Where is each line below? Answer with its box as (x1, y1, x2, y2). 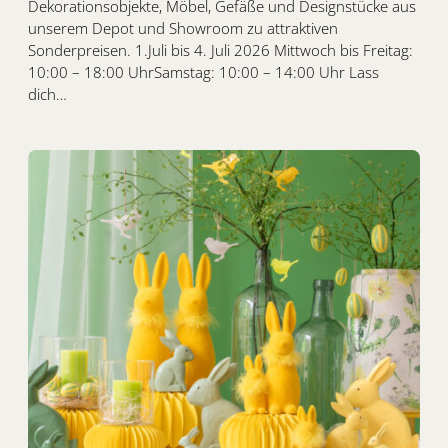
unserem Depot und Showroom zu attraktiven (28, 18, 338, 39)
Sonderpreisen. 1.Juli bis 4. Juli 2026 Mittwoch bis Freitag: (28, 40, 413, 61)
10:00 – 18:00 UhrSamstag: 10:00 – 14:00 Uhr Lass (28, 62, 379, 83)
